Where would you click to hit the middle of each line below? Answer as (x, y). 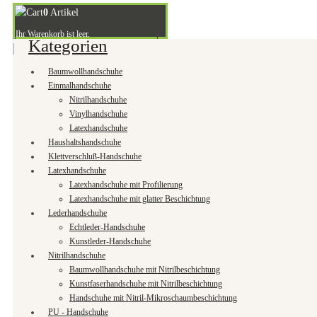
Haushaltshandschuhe (85, 142)
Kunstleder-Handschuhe (110, 241)
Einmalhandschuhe (80, 85)
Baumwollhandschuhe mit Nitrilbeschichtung (145, 269)
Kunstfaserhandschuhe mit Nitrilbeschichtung (146, 283)
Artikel (63, 12)
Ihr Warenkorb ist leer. (53, 34)
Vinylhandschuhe (98, 114)
